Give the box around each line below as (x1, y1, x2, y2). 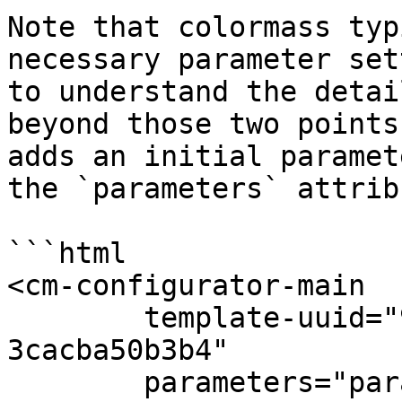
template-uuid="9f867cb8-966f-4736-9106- (7, 301, 144, 334)
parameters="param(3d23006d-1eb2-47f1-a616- (7, 366, 144, 398)
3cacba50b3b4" (7, 334, 229, 366)
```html (7, 237, 127, 269)
